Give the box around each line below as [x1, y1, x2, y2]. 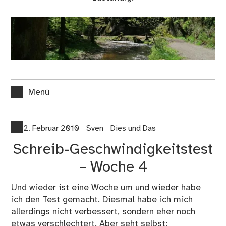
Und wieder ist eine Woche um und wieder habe [11, 183, 201, 193]
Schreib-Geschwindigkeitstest [13, 142, 213, 158]
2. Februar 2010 [23, 124, 80, 133]
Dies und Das [110, 124, 156, 133]
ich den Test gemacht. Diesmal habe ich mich [11, 195, 193, 205]
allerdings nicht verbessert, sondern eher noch [11, 207, 196, 217]
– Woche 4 [79, 159, 147, 176]
